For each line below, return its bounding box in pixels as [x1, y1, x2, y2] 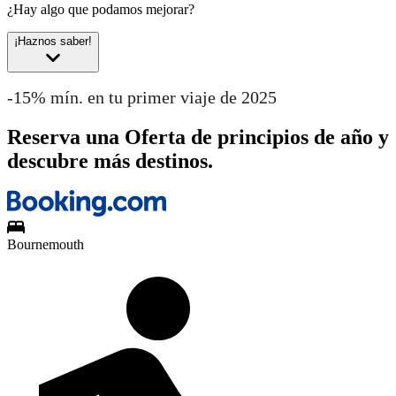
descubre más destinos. [7, 148, 213, 172]
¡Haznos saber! [14, 34, 92, 49]
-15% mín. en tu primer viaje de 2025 [7, 87, 277, 107]
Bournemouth [7, 237, 84, 253]
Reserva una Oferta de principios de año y [7, 125, 389, 148]
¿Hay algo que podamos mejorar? [7, 2, 194, 18]
